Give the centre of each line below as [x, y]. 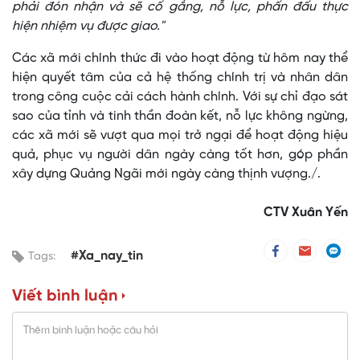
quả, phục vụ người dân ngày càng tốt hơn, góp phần [180, 155]
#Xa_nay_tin [107, 256]
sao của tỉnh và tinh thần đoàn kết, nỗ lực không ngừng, [180, 117]
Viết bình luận [65, 297]
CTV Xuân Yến [306, 213]
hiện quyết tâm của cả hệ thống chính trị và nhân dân [180, 78]
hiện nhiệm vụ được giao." [88, 27]
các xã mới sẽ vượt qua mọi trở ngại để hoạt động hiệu [180, 136]
